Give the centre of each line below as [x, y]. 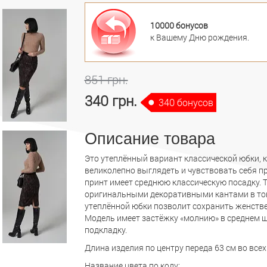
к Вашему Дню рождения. [199, 37]
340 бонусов [186, 102]
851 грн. [106, 79]
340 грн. [112, 100]
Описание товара [150, 139]
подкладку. [106, 229]
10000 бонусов [179, 25]
